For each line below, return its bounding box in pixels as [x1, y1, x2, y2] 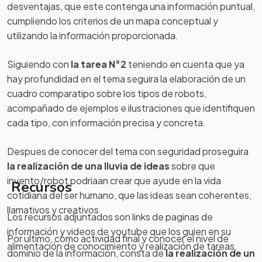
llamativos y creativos [7, 204, 99, 216]
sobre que [170, 160, 215, 173]
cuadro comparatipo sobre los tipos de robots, [7, 87, 206, 100]
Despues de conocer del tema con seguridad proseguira [7, 145, 249, 158]
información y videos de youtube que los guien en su [7, 225, 231, 238]
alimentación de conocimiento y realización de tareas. [7, 240, 237, 253]
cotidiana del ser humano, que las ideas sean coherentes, [7, 189, 251, 202]
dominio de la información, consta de [7, 247, 164, 260]
